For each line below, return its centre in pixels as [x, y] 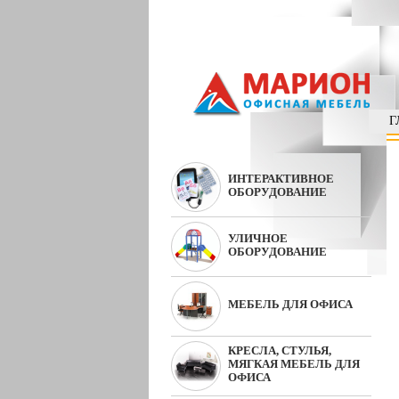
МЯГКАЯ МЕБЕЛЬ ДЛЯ [294, 364]
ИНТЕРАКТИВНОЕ [281, 179]
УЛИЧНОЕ [258, 238]
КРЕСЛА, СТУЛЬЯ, [280, 350]
